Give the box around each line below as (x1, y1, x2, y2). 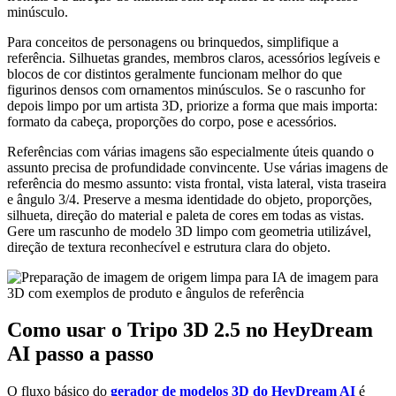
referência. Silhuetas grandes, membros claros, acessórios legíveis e (7, 49, 380, 65)
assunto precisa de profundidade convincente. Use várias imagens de (7, 159, 388, 175)
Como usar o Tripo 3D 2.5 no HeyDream (7, 318, 373, 342)
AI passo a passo (7, 342, 154, 366)
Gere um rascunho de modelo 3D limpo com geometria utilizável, (7, 223, 371, 239)
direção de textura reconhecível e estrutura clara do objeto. (7, 239, 331, 255)
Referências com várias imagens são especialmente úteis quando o (7, 143, 374, 159)
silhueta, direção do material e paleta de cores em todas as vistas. (7, 207, 364, 223)
